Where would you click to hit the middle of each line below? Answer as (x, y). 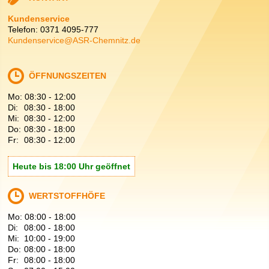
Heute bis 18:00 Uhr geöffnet (72, 167)
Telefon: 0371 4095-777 (53, 30)
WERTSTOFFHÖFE (67, 196)
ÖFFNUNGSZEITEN (68, 76)
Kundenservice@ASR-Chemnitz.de (74, 41)
